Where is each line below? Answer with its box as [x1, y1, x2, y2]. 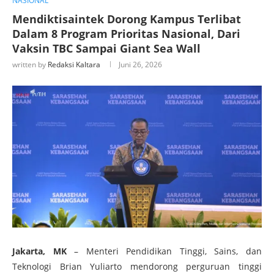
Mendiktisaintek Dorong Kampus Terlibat [12, 11, 241, 26]
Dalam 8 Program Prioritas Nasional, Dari [12, 26, 240, 41]
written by [12, 59, 48, 70]
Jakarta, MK [12, 245, 67, 257]
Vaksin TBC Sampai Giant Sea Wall [12, 40, 201, 56]
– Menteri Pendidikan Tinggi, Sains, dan [66, 245, 262, 257]
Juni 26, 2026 [119, 59, 162, 70]
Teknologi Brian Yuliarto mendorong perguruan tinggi [12, 260, 262, 272]
